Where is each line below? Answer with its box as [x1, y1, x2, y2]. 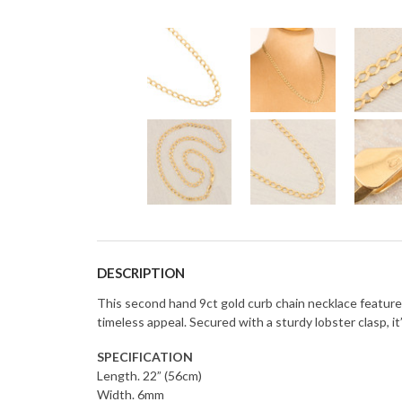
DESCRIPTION [97, 264, 185, 281]
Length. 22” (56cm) [97, 367, 202, 383]
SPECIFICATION [97, 348, 193, 364]
